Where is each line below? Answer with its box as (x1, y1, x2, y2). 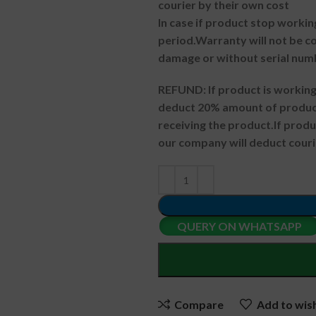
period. (158, 33, 195, 47)
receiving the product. (158, 118, 274, 131)
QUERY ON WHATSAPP (176, 219, 302, 233)
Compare (174, 297, 224, 311)
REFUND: (158, 83, 208, 96)
